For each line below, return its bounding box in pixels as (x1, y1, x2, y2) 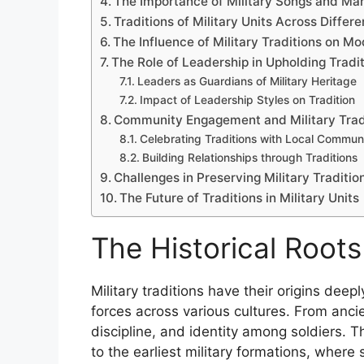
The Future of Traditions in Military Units (119, 190, 360, 206)
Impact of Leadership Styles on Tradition (139, 93, 355, 107)
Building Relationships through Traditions (141, 151, 357, 165)
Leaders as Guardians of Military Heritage (136, 75, 357, 89)
